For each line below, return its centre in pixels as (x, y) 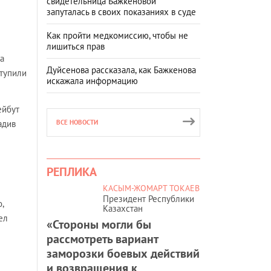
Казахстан (123, 208)
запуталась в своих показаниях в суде (121, 11)
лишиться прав (76, 46)
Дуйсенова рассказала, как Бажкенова (121, 70)
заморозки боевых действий (123, 253)
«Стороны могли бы (99, 224)
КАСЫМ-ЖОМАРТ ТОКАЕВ (151, 188)
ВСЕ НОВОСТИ (77, 122)
